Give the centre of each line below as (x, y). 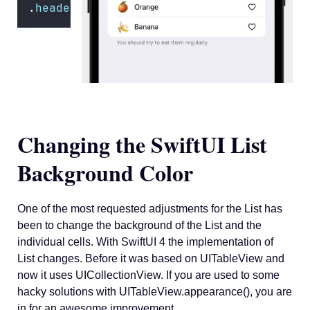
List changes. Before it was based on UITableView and (151, 258)
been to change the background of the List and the (139, 225)
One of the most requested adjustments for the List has (150, 208)
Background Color (105, 172)
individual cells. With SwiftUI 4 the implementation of (145, 241)
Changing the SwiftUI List (142, 144)
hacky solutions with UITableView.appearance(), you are (155, 291)
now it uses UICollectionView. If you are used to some (148, 275)
